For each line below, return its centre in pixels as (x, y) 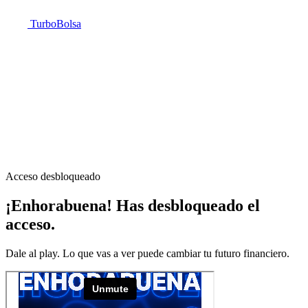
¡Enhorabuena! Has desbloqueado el (133, 205)
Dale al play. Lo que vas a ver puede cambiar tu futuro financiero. (147, 253)
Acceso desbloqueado (53, 176)
